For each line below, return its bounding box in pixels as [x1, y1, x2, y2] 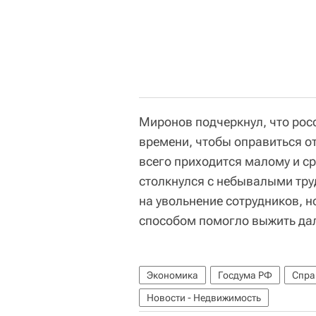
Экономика [147, 269, 198, 281]
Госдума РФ [218, 269, 272, 281]
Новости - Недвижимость [147, 292, 261, 303]
